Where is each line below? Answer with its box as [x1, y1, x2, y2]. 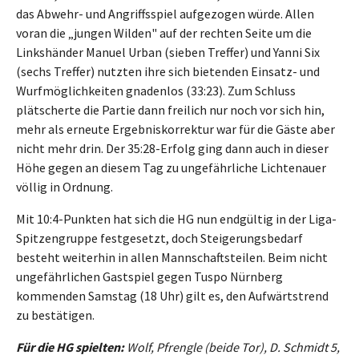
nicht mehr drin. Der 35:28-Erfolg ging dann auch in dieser [16, 139, 329, 156]
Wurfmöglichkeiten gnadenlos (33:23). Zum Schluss [16, 82, 296, 99]
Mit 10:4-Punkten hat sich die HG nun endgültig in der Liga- [16, 210, 337, 227]
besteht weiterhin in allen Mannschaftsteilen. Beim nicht [16, 248, 328, 265]
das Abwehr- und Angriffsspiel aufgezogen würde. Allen [16, 5, 314, 22]
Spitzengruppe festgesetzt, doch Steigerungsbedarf [16, 229, 303, 246]
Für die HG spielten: [16, 338, 124, 355]
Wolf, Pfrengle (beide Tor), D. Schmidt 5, [124, 338, 340, 355]
